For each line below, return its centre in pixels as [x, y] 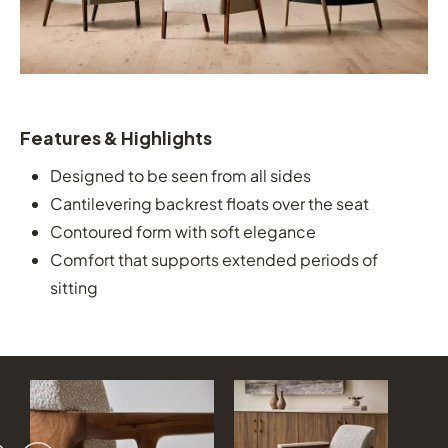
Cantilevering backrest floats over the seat [209, 204]
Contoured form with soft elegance [183, 232]
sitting [74, 288]
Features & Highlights [116, 138]
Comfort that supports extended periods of [214, 260]
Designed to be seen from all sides [180, 176]
